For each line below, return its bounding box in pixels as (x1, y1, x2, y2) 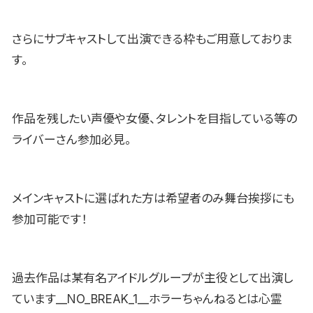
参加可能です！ (12, 212, 87, 226)
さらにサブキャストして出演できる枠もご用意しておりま (12, 31, 293, 46)
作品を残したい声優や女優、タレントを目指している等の (12, 111, 297, 126)
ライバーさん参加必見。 (12, 132, 131, 147)
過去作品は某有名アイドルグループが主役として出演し (12, 270, 293, 285)
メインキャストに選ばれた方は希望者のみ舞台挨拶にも (12, 191, 294, 205)
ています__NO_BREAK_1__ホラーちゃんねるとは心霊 (12, 291, 282, 306)
